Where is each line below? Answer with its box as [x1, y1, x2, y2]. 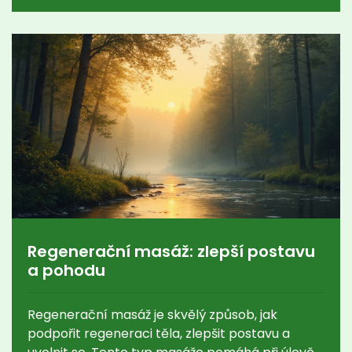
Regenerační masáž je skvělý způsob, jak [27, 305, 277, 324]
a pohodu [27, 258, 105, 281]
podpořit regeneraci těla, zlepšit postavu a [27, 324, 290, 343]
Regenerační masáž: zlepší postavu [27, 240, 315, 262]
